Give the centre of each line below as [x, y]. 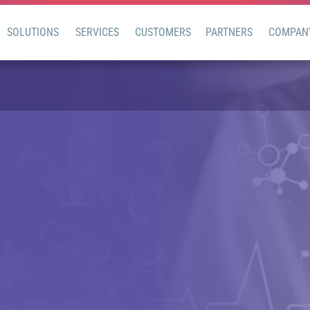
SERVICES [97, 32]
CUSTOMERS [163, 32]
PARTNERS [229, 32]
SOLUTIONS [33, 32]
